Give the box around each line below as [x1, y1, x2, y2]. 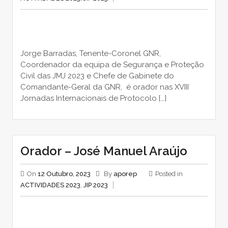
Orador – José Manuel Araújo [20, 143, 187, 158]
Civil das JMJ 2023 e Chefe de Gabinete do [20, 71, 174, 80]
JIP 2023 [83, 181, 108, 189]
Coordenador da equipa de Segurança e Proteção [20, 60, 204, 69]
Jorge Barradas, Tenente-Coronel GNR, [20, 48, 161, 58]
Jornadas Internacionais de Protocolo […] [20, 93, 166, 103]
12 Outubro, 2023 [37, 169, 91, 178]
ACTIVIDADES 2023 [20, 181, 80, 189]
